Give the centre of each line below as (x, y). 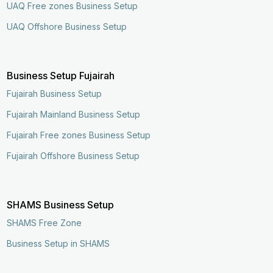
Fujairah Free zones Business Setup (79, 135)
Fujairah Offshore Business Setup (73, 155)
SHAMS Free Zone (44, 222)
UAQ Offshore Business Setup (67, 26)
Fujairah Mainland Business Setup (74, 114)
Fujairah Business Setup (55, 93)
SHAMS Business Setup (61, 204)
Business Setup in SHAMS (58, 243)
